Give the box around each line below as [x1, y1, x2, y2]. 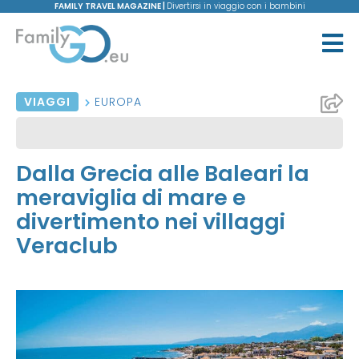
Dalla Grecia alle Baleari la [16, 159, 309, 189]
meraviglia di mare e [16, 183, 246, 213]
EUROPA [95, 94, 142, 111]
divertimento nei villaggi [16, 207, 285, 237]
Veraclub [16, 231, 118, 261]
